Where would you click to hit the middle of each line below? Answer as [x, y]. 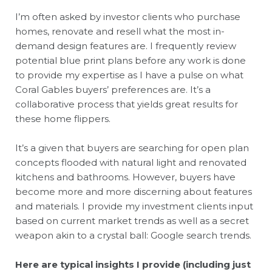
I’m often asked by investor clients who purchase [128, 17]
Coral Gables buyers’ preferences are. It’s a [113, 90]
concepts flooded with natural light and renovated [131, 162]
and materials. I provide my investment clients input [134, 206]
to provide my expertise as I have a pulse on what [129, 75]
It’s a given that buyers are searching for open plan [132, 148]
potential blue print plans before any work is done [131, 60]
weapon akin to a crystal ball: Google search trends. [133, 235]
